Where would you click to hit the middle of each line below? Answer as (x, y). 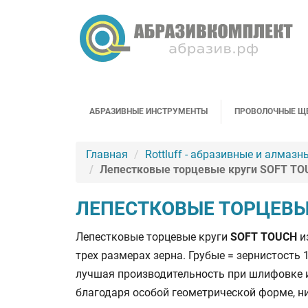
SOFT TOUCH (264, 236)
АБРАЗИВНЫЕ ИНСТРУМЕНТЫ (148, 111)
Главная (107, 154)
